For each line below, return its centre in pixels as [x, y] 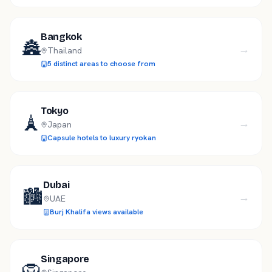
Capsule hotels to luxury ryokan [102, 138]
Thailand [65, 50]
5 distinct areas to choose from [101, 64]
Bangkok [61, 37]
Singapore [65, 259]
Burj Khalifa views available [97, 212]
